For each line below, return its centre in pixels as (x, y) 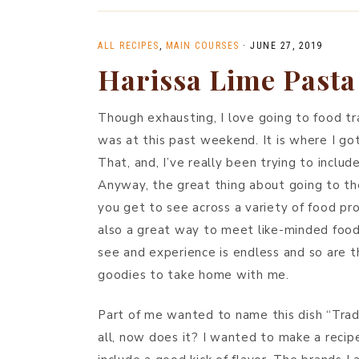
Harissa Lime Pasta (227, 79)
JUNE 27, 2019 (286, 46)
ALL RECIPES (129, 46)
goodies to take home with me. (194, 275)
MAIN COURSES (202, 46)
